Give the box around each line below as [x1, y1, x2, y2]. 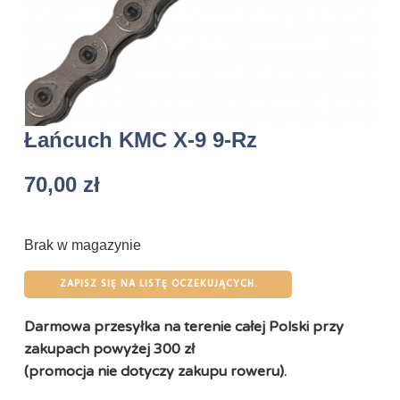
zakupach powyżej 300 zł [24, 340, 195, 358]
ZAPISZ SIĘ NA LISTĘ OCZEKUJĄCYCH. [59, 276, 257, 292]
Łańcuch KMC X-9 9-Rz [24, 128, 257, 152]
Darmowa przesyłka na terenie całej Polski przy [24, 318, 344, 336]
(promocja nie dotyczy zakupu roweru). [24, 362, 287, 380]
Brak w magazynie [24, 237, 141, 253]
